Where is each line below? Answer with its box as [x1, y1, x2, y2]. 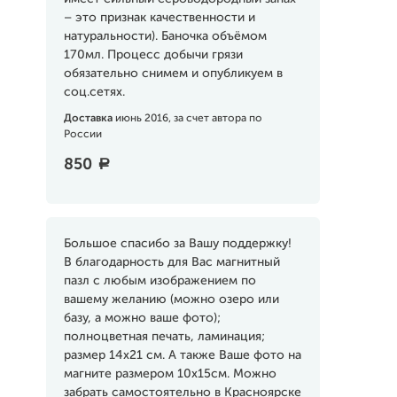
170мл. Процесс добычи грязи [63, 49, 243, 61]
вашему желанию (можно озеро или [63, 293, 279, 306]
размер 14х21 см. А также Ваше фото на [63, 349, 301, 362]
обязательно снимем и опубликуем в [63, 67, 283, 80]
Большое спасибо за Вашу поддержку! [63, 237, 292, 250]
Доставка [63, 113, 115, 124]
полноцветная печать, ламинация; [63, 331, 265, 343]
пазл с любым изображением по [63, 275, 256, 287]
